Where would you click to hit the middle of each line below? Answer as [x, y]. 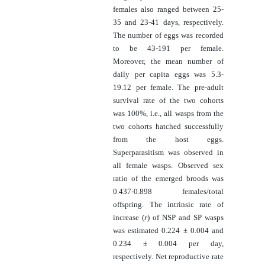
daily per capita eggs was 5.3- [168, 74]
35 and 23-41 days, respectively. [168, 22]
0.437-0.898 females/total [168, 191]
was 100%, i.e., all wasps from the [168, 113]
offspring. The [140, 204]
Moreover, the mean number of [168, 61]
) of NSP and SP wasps [185, 217]
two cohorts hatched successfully [168, 126]
